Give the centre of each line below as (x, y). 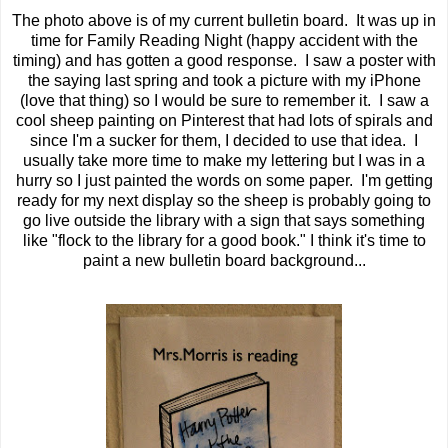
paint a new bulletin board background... (224, 260)
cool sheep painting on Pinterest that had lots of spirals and (224, 120)
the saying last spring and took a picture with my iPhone (224, 80)
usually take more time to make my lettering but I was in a (224, 160)
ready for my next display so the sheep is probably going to (224, 200)
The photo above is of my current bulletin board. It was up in (224, 20)
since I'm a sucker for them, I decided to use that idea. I (224, 140)
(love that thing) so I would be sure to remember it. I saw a (224, 100)
